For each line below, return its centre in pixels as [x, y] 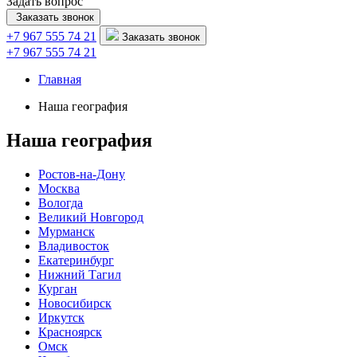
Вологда [61, 202]
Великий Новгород [91, 217]
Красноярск [70, 331]
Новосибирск [75, 303]
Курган [58, 288]
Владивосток [74, 245]
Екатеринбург [76, 260]
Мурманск [67, 231]
